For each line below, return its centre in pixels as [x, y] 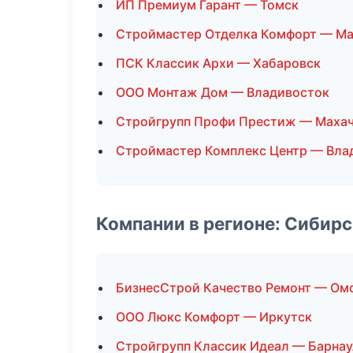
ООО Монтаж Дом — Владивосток [223, 92]
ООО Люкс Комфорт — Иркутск [214, 317]
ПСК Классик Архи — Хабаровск [218, 63]
